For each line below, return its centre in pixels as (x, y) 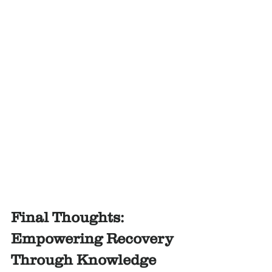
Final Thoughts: (69, 217)
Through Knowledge (83, 260)
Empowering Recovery (94, 239)
